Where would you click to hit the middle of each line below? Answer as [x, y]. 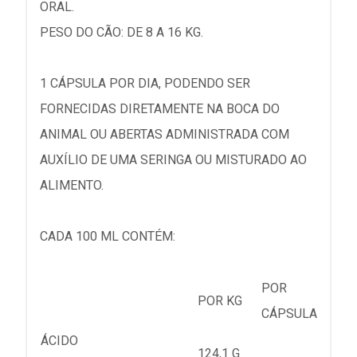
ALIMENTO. [72, 186]
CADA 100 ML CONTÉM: [108, 237]
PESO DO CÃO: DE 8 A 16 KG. [122, 33]
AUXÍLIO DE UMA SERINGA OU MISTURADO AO [173, 160]
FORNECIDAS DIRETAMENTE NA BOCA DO [160, 109]
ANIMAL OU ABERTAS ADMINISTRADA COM [165, 135]
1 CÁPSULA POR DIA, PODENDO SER [145, 84]
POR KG [220, 301]
